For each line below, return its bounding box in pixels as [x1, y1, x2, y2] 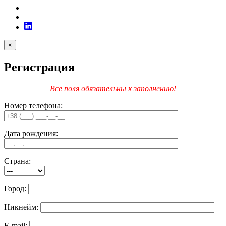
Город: [4, 184, 28, 193]
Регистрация [4, 60, 75, 74]
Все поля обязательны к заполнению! [50, 84, 176, 93]
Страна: [4, 156, 31, 165]
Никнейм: [4, 202, 40, 211]
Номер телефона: [4, 101, 63, 110]
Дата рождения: [4, 129, 58, 138]
